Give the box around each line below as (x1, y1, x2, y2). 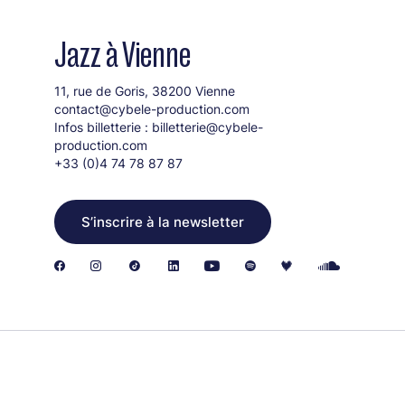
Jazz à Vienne (54, 36, 191, 74)
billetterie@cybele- (152, 118, 263, 137)
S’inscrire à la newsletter (81, 212, 244, 232)
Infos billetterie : (54, 118, 152, 137)
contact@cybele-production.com (54, 100, 250, 118)
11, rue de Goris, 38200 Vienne (54, 82, 235, 100)
